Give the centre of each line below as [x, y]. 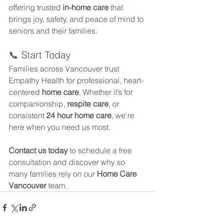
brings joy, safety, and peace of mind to [77, 19]
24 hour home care [79, 115]
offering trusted [36, 7]
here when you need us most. [60, 127]
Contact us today [38, 150]
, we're [124, 115]
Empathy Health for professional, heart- [76, 80]
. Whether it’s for [107, 92]
